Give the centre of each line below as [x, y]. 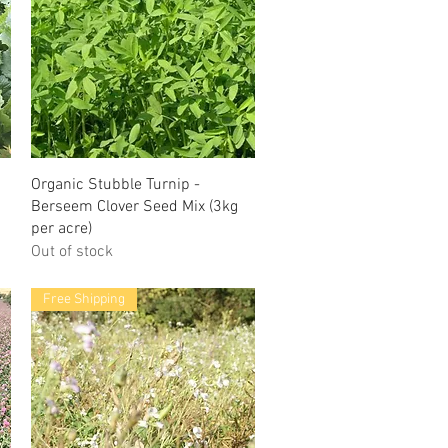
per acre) [61, 228]
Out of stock [71, 251]
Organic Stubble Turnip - [115, 184]
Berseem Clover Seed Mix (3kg [134, 206]
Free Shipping [83, 299]
